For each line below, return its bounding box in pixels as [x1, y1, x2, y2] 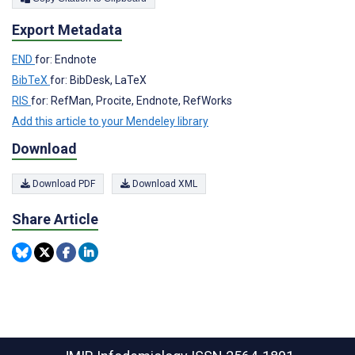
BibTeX [12, 73, 50, 86]
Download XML [130, 178, 197, 190]
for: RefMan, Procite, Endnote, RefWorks [31, 94, 232, 107]
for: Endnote [35, 52, 97, 66]
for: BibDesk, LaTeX [50, 73, 147, 86]
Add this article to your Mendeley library [12, 114, 208, 128]
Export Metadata [12, 21, 122, 38]
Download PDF [30, 178, 95, 190]
